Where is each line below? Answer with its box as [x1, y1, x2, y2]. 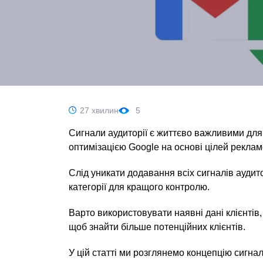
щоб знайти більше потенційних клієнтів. [69, 222, 245, 232]
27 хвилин [80, 106, 119, 115]
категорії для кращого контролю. [69, 182, 210, 192]
